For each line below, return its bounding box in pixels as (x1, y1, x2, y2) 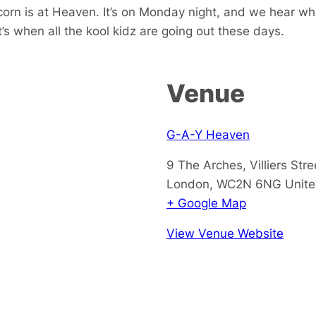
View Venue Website (166, 225, 284, 241)
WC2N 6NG (217, 176, 281, 191)
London (166, 176, 209, 191)
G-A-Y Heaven (166, 126, 250, 142)
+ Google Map (166, 195, 246, 210)
